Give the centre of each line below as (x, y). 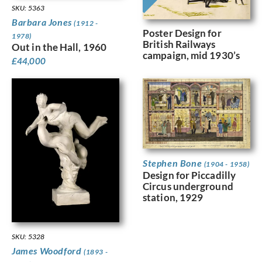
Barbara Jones (43, 22)
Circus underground (188, 186)
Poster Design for (182, 33)
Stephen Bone (173, 163)
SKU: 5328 (28, 237)
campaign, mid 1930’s (192, 55)
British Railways (179, 44)
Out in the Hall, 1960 (59, 47)
